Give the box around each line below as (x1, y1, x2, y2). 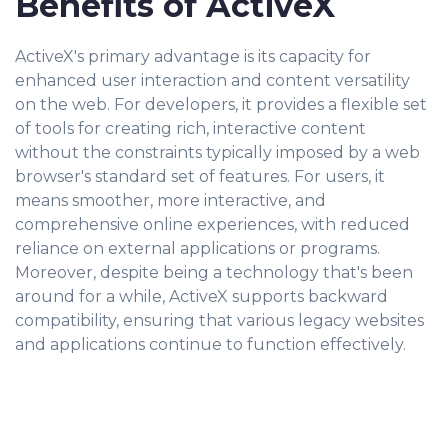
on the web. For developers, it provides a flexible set (15, 95, 427, 114)
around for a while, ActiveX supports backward (15, 287, 388, 306)
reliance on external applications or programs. (15, 239, 380, 258)
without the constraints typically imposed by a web (15, 143, 420, 162)
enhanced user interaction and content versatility (15, 71, 410, 90)
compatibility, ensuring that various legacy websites (15, 311, 424, 330)
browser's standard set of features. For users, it (15, 167, 385, 186)
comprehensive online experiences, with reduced (15, 215, 410, 234)
